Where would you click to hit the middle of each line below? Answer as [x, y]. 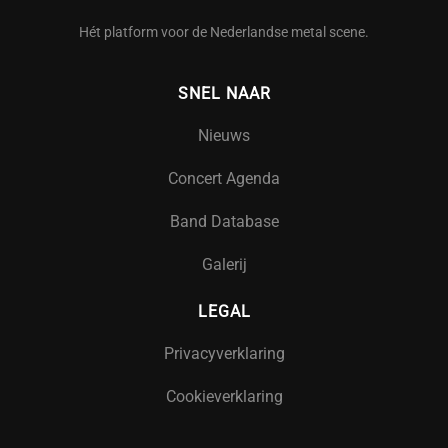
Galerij [224, 264]
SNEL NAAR [224, 93]
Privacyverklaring [224, 353]
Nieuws [224, 135]
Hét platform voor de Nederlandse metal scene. [224, 32]
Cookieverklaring [224, 396]
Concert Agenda [224, 178]
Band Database [224, 221]
